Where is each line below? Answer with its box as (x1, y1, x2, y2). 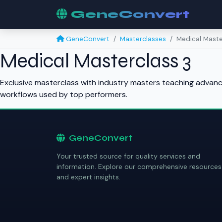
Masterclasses (120, 34, 166, 43)
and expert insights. (56, 172, 120, 182)
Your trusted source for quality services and (56, 152, 200, 161)
